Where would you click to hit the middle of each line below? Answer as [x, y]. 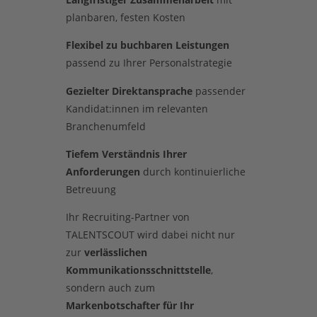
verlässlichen [115, 253]
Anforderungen [103, 172]
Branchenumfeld [105, 126]
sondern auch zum [110, 288]
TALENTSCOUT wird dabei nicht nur [150, 235]
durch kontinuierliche [192, 172]
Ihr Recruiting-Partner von [127, 217]
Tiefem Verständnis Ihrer [126, 154]
